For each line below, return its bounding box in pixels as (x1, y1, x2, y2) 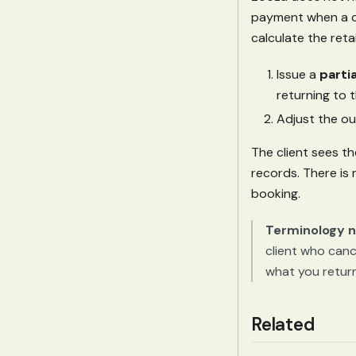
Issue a (277, 66, 319, 83)
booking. (251, 185, 300, 203)
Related (251, 313, 315, 337)
